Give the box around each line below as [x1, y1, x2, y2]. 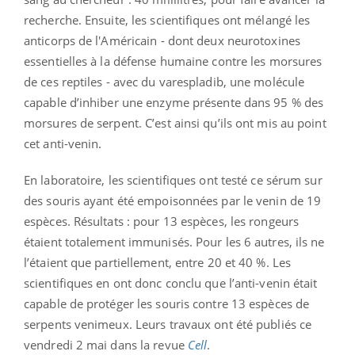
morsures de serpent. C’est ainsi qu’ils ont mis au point [24, 114, 326, 131]
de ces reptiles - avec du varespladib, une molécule [24, 73, 305, 90]
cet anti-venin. [24, 135, 102, 151]
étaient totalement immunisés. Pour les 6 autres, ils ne [24, 233, 325, 250]
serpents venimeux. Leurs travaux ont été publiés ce [24, 315, 312, 332]
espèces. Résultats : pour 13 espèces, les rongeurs [24, 212, 300, 229]
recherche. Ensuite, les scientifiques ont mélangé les [24, 11, 311, 28]
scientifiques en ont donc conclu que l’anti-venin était [24, 274, 318, 291]
